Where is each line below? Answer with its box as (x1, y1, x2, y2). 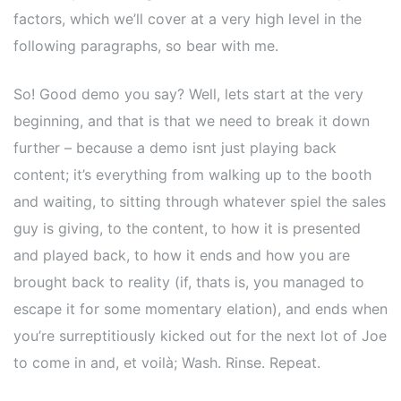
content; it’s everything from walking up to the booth (13, 166, 371, 183)
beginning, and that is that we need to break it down (13, 112, 370, 130)
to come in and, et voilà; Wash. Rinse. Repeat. (13, 354, 325, 371)
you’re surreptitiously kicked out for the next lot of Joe (13, 327, 387, 345)
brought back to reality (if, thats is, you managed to (13, 273, 364, 291)
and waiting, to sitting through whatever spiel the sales (13, 192, 386, 210)
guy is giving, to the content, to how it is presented (13, 219, 361, 237)
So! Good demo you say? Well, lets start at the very (13, 85, 363, 103)
